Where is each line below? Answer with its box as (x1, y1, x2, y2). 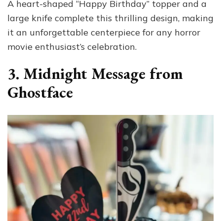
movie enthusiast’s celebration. (7, 40, 137, 52)
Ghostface (7, 81, 73, 103)
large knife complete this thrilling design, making (7, 12, 214, 24)
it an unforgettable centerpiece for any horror (7, 26, 200, 38)
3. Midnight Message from (7, 63, 183, 84)
